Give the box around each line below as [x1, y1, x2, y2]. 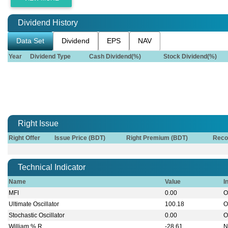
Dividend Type [30, 53, 71, 61]
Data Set [16, 37, 44, 45]
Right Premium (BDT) [126, 134, 188, 142]
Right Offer [9, 134, 41, 142]
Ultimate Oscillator [9, 201, 60, 208]
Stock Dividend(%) [163, 53, 217, 61]
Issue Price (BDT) [54, 134, 106, 142]
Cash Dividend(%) [89, 53, 141, 61]
